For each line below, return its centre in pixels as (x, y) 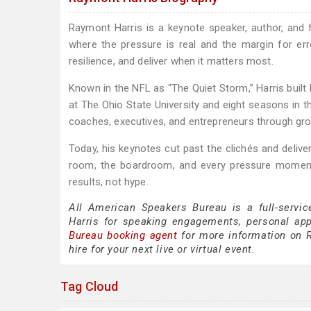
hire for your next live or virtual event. (162, 249)
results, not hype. (109, 182)
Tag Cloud (90, 286)
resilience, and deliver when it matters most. (171, 61)
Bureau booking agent (123, 235)
